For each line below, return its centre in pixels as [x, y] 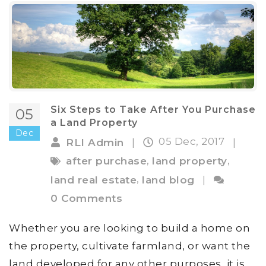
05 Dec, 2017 [193, 142]
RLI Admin [95, 142]
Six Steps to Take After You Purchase [153, 110]
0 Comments [86, 199]
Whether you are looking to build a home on [129, 228]
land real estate [94, 180]
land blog [168, 180]
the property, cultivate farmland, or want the [130, 246]
